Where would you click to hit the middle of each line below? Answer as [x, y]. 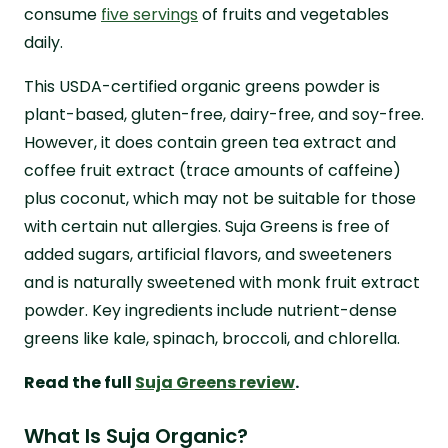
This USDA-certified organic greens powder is [202, 86]
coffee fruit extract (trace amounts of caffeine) [212, 170]
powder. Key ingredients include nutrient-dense [210, 310]
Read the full [79, 382]
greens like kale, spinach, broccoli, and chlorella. [212, 338]
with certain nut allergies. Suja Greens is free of [207, 226]
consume [62, 14]
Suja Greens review [215, 382]
